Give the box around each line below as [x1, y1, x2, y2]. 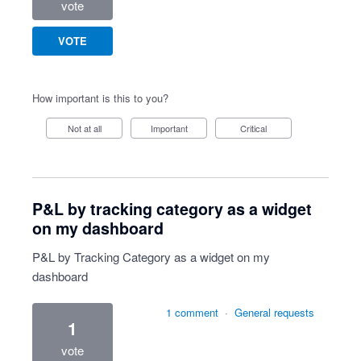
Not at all [73, 122, 102, 135]
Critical [247, 122, 267, 135]
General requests [234, 305, 314, 320]
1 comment [166, 305, 218, 320]
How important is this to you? [32, 90, 168, 106]
